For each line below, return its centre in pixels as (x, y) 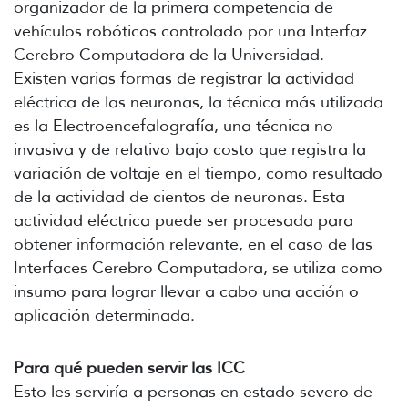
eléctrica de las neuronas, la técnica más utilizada (199, 102)
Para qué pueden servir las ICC (129, 368)
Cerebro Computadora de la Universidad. (169, 55)
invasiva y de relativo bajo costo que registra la (190, 150)
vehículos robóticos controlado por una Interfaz (190, 31)
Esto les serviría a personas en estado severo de (193, 392)
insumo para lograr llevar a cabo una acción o (186, 292)
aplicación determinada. (104, 316)
